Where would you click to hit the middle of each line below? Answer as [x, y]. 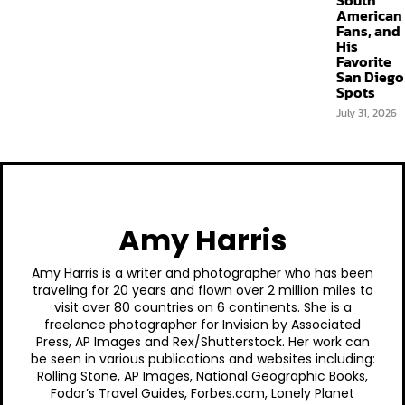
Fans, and [368, 31]
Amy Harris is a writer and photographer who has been [202, 273]
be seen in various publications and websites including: [202, 359]
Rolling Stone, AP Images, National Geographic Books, [202, 376]
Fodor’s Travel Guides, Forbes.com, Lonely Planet [202, 393]
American [369, 15]
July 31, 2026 [367, 113]
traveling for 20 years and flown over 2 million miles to [202, 290]
